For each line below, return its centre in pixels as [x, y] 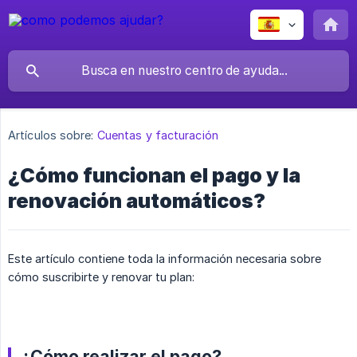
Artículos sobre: [51, 135]
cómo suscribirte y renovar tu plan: [101, 277]
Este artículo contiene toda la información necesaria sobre [165, 259]
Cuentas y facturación [157, 135]
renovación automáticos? [137, 201]
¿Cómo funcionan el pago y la [154, 176]
